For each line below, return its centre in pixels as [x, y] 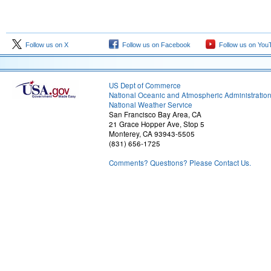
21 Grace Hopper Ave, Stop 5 [157, 124]
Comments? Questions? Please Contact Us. [180, 163]
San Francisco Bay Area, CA [155, 114]
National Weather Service [151, 105]
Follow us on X [45, 45]
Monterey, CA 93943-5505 [152, 134]
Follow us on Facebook [155, 45]
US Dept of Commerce [145, 85]
